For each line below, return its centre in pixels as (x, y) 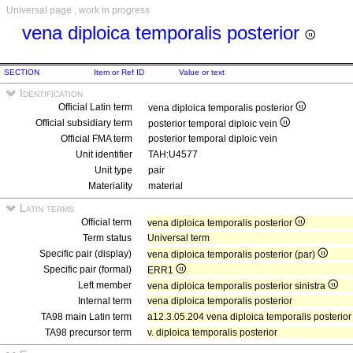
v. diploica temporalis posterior (212, 333)
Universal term (178, 238)
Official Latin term (95, 107)
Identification (50, 93)
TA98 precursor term (88, 333)
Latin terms (45, 208)
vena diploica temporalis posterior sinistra (238, 286)
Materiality (110, 186)
